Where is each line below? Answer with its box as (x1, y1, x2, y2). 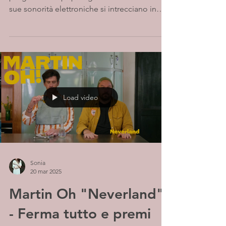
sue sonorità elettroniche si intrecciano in (9, 4, 156, 14)
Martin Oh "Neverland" (9, 185, 164, 202)
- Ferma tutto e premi (9, 205, 151, 222)
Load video (63, 93, 98, 102)
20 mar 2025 (30, 167, 62, 175)
